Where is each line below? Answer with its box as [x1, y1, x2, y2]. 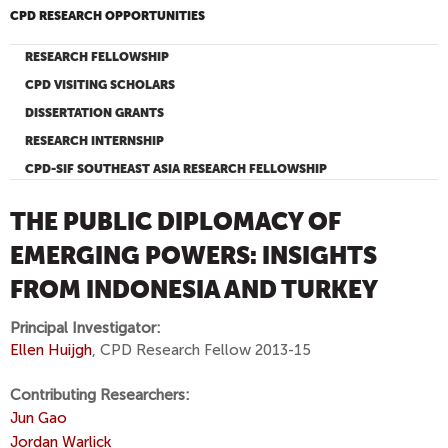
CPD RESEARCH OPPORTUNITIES [10, 9, 205, 23]
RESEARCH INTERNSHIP [25, 134, 164, 148]
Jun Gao [10, 408, 67, 427]
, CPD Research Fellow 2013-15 [92, 341, 311, 359]
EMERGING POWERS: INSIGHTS [10, 242, 377, 270]
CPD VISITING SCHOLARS [25, 78, 175, 92]
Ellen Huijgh [10, 341, 92, 359]
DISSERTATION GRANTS [25, 106, 164, 120]
